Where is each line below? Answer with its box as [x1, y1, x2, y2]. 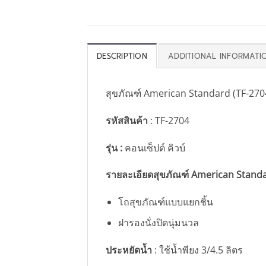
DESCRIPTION [97, 50, 147, 62]
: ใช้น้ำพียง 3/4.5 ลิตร [152, 243, 243, 256]
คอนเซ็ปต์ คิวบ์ [125, 141, 185, 154]
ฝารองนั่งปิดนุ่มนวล [118, 216, 199, 229]
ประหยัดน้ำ [106, 243, 152, 256]
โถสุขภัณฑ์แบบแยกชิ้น [118, 195, 213, 209]
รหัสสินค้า [106, 113, 148, 127]
